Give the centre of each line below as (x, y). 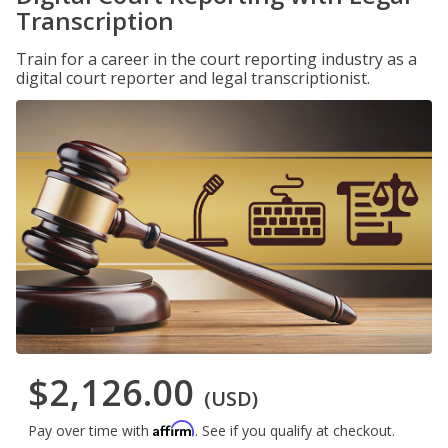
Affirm (174, 429)
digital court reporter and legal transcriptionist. (193, 78)
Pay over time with (90, 431)
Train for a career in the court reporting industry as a (216, 59)
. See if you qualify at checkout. (295, 431)
